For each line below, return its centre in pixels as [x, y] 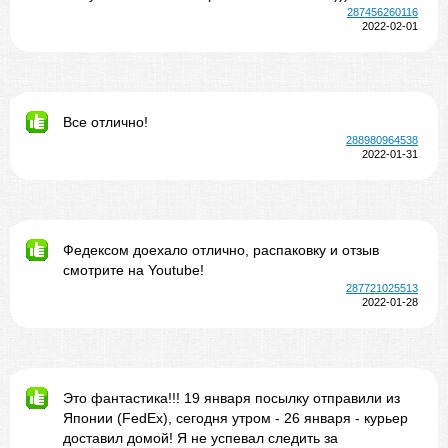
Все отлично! [105, 122]
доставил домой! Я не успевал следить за [200, 438]
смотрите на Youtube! [133, 270]
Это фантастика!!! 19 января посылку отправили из [231, 398]
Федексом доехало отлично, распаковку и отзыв [221, 250]
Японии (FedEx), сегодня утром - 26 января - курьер [235, 418]
